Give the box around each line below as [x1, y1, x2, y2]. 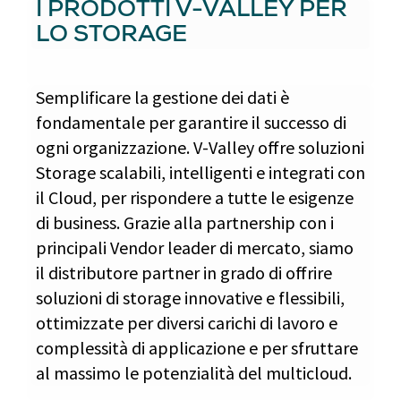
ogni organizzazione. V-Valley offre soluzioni [36, 136, 364, 158]
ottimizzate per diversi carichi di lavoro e [36, 311, 337, 334]
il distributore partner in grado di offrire [36, 261, 332, 284]
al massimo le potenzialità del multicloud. [36, 362, 352, 384]
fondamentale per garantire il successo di [36, 111, 346, 133]
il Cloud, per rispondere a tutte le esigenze [36, 186, 354, 209]
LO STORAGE [36, 25, 187, 48]
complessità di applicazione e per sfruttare [36, 337, 358, 359]
